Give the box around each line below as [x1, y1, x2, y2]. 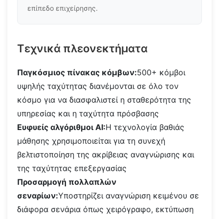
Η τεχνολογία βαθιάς [106, 122, 184, 132]
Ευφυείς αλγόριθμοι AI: [17, 122, 106, 132]
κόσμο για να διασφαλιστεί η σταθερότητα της [17, 95, 191, 105]
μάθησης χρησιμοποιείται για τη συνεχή [17, 136, 165, 146]
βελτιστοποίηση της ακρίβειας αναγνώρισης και [17, 150, 194, 159]
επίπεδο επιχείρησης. [27, 4, 98, 12]
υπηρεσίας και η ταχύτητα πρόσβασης [17, 109, 159, 118]
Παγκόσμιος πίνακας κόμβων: [17, 67, 137, 77]
